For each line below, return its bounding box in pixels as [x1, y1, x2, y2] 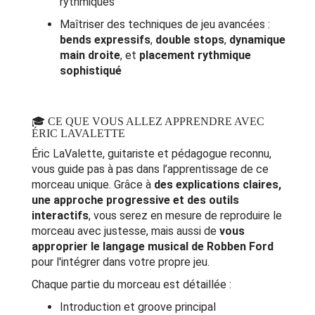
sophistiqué [60, 64, 122, 78]
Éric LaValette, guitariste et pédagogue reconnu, [32, 147, 271, 161]
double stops [155, 33, 224, 47]
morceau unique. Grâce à [32, 178, 154, 192]
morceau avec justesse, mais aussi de [32, 224, 219, 238]
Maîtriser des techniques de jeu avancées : [60, 18, 270, 32]
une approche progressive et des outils [32, 193, 239, 207]
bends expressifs [60, 33, 150, 47]
